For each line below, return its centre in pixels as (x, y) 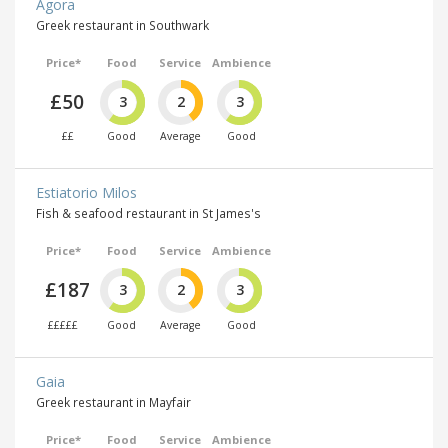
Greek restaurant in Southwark (122, 24)
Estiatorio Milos (86, 193)
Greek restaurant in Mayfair (113, 401)
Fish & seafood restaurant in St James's (148, 213)
